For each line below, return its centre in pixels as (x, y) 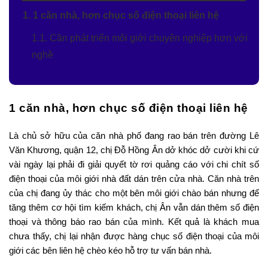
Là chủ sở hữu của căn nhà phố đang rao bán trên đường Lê (134, 136)
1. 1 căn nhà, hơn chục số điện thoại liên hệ (121, 16)
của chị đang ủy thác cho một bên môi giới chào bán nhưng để (134, 193)
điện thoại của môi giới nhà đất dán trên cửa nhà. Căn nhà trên (134, 179)
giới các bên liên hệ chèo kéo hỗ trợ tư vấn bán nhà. (110, 251)
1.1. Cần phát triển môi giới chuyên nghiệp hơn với (140, 38)
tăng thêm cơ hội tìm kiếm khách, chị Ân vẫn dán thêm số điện (134, 208)
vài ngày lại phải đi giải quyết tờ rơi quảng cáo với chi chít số (134, 165)
